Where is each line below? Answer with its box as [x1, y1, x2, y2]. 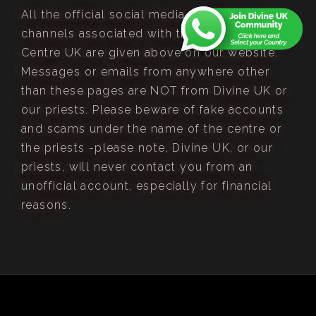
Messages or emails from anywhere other [21, 64, 270, 78]
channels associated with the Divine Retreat [21, 26, 283, 40]
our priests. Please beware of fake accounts [21, 102, 284, 116]
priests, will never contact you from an [21, 159, 253, 174]
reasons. [21, 197, 72, 212]
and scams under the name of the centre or [21, 121, 282, 135]
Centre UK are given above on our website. [21, 45, 279, 59]
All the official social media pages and [21, 7, 252, 21]
